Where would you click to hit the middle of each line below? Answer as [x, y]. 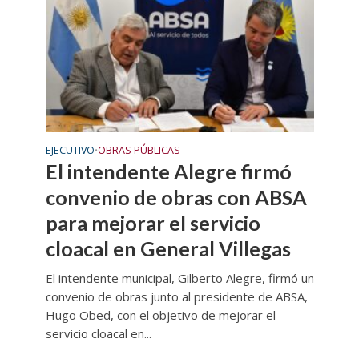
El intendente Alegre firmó [168, 172]
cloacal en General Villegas [168, 249]
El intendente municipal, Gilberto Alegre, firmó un [179, 278]
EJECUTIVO [70, 151]
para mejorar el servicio [153, 223]
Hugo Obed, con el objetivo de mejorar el [160, 315]
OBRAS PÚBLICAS [139, 151]
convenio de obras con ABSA [176, 198]
